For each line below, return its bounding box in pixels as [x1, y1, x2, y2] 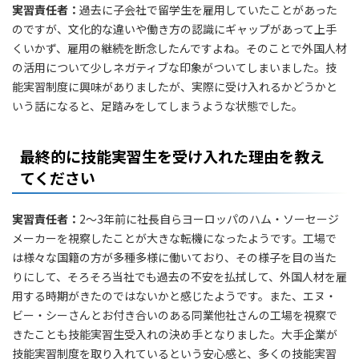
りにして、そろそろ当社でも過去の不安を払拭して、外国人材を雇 [12, 268, 347, 284]
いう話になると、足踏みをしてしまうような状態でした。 [12, 98, 303, 114]
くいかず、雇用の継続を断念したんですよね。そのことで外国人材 [12, 40, 347, 56]
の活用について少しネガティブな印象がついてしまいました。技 [12, 59, 337, 75]
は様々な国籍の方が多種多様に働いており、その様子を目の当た [12, 249, 337, 265]
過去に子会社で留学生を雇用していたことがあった [79, 2, 337, 18]
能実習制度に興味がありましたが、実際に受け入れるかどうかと [12, 79, 337, 95]
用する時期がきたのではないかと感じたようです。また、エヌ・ [12, 288, 337, 304]
